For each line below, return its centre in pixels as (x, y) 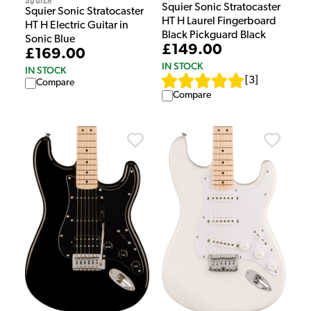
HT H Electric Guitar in (77, 26)
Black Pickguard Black (214, 35)
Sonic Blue (50, 40)
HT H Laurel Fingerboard (219, 21)
